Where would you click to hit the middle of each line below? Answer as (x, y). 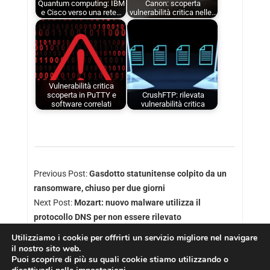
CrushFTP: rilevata (173, 95)
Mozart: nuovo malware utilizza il (137, 202)
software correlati (82, 104)
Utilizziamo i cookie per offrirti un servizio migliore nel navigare (134, 238)
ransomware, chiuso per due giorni (99, 188)
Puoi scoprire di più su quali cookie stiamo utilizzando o (120, 259)
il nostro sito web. (46, 249)
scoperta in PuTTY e (81, 95)
